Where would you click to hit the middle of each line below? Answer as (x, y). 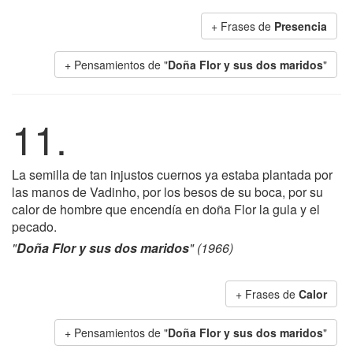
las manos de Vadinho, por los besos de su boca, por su (167, 192)
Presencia (301, 26)
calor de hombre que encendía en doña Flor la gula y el (166, 209)
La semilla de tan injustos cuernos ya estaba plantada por (172, 175)
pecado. (34, 227)
